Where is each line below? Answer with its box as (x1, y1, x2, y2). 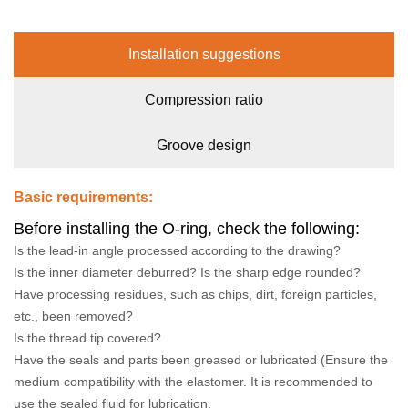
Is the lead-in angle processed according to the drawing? (14, 243, 341, 258)
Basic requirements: (14, 189, 153, 205)
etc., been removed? (14, 309, 133, 323)
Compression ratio (145, 92, 263, 107)
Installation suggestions (127, 46, 280, 62)
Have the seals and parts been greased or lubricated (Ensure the (14, 352, 388, 367)
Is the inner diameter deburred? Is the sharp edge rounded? (14, 265, 361, 280)
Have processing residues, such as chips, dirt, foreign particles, (14, 287, 377, 301)
